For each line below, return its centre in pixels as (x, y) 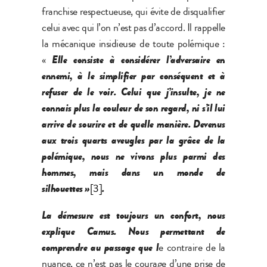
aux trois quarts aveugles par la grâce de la (133, 140)
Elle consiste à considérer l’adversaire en (139, 59)
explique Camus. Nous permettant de (133, 231)
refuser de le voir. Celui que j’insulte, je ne (133, 91)
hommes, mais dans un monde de (133, 172)
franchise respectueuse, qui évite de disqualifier (133, 11)
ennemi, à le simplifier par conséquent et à (133, 75)
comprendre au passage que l (100, 247)
